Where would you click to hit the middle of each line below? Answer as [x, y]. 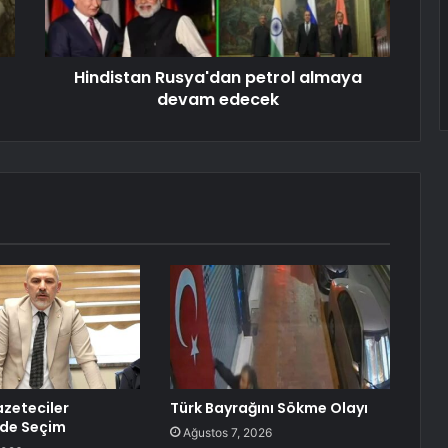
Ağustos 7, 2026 [227, 433]
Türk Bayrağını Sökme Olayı [268, 408]
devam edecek [217, 100]
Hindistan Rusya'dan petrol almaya [217, 78]
